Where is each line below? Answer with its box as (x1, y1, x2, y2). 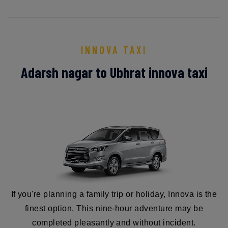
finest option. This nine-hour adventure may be (24, 204, 204, 213)
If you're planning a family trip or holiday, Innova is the (11, 189, 217, 198)
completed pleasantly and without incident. (32, 218, 196, 227)
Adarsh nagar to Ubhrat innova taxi (20, 63, 208, 81)
